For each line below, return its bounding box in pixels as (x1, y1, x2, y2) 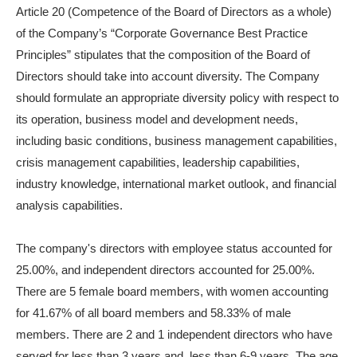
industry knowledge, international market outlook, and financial (16, 177, 336, 190)
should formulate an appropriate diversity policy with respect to (16, 91, 339, 104)
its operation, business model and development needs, (16, 112, 298, 126)
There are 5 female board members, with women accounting (16, 284, 328, 298)
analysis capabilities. (16, 198, 123, 212)
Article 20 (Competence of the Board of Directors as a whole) (16, 5, 331, 18)
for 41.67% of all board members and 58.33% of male (16, 306, 291, 320)
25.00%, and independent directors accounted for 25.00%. (16, 263, 315, 277)
